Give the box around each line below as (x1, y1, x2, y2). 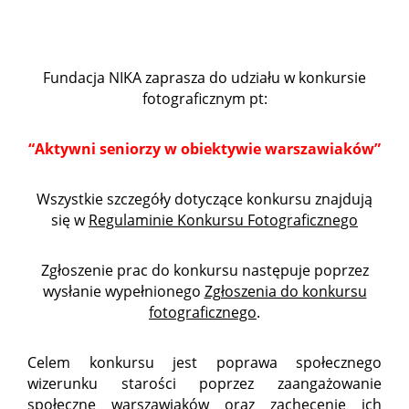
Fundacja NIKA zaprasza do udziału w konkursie (43, 67, 366, 88)
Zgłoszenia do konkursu (204, 280, 367, 301)
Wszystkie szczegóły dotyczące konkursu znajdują (37, 188, 372, 209)
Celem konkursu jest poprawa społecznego (27, 351, 382, 372)
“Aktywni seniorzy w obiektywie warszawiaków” (28, 138, 381, 159)
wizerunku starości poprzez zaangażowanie (27, 372, 382, 393)
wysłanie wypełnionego (42, 280, 204, 301)
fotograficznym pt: (142, 88, 267, 109)
